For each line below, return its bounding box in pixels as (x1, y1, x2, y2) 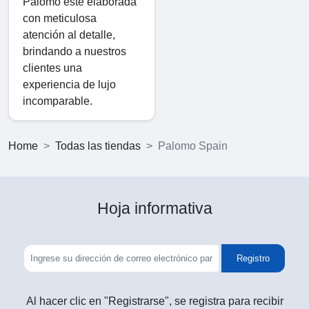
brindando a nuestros (23, 45, 126, 57)
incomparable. (23, 94, 92, 107)
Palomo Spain (158, 139, 228, 152)
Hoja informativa (97, 199, 212, 217)
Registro (237, 252, 270, 263)
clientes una (23, 61, 82, 74)
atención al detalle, (23, 28, 115, 41)
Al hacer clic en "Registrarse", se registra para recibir (26, 295, 283, 307)
